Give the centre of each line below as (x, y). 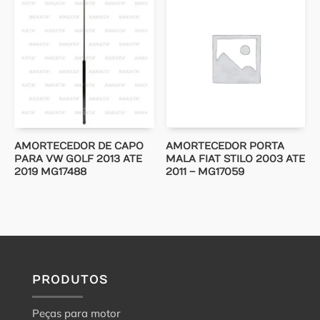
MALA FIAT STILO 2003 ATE (236, 159)
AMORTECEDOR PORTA (225, 146)
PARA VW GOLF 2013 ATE (78, 159)
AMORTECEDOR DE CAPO (79, 146)
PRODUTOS (70, 280)
